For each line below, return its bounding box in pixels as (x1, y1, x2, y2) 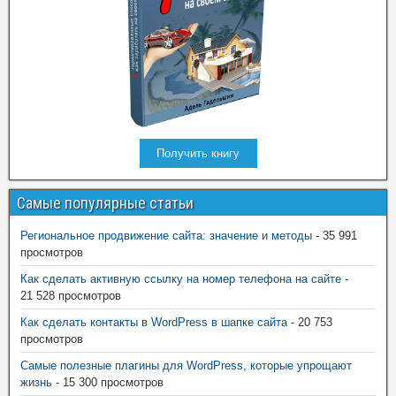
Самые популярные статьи (17, 194, 194, 213)
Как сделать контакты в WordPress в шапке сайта (20, 316, 287, 330)
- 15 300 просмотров (52, 376, 164, 390)
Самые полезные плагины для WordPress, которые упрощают (20, 359, 352, 373)
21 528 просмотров (20, 289, 121, 303)
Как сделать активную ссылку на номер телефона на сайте (20, 272, 341, 286)
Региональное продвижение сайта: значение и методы (20, 229, 312, 243)
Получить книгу (156, 147, 240, 161)
